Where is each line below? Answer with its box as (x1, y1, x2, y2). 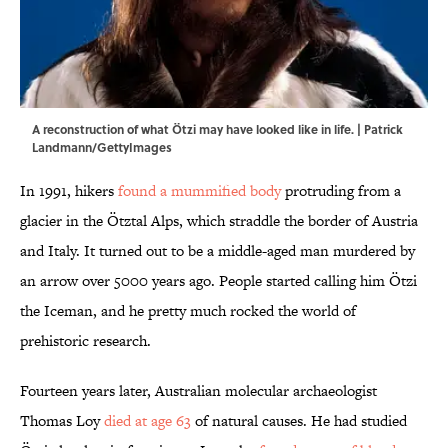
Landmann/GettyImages (32, 138, 172, 157)
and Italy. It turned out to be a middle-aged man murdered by (20, 240, 415, 262)
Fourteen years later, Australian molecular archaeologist (20, 380, 377, 402)
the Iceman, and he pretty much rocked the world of (20, 300, 356, 322)
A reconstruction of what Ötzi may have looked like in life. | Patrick (32, 120, 403, 139)
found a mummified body (118, 180, 281, 202)
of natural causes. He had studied (191, 410, 407, 432)
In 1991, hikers (20, 180, 118, 202)
